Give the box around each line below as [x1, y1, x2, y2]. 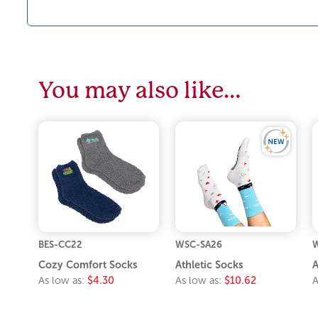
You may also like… [38, 77, 241, 104]
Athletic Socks [175, 258, 243, 270]
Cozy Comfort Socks [38, 258, 138, 270]
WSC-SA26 [175, 238, 222, 250]
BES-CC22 [38, 238, 83, 250]
